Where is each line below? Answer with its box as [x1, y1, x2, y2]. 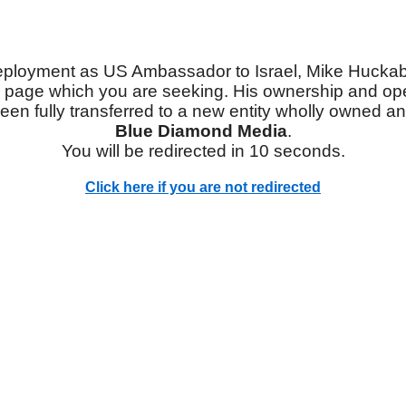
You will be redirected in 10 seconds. [61, 141, 345, 160]
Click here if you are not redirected [85, 179, 321, 195]
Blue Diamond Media [114, 121, 287, 140]
